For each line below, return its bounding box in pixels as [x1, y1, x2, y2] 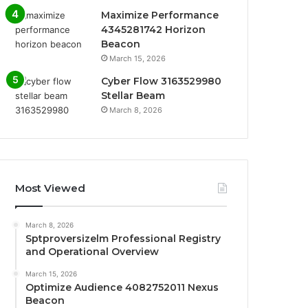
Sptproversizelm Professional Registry [25, 232, 221, 245]
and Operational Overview [25, 245, 159, 258]
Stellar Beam [101, 89, 166, 102]
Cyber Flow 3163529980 [101, 75, 222, 87]
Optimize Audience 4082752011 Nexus [25, 281, 219, 294]
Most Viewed [15, 181, 86, 195]
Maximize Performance [101, 9, 219, 21]
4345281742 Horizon [101, 23, 206, 36]
